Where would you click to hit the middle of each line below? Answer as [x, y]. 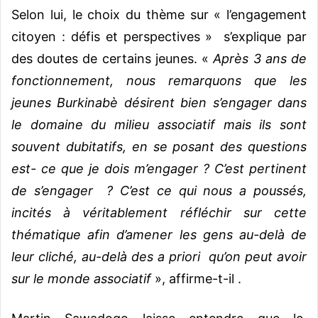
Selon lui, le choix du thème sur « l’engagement [159, 15]
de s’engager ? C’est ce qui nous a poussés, [159, 191]
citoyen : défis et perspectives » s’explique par [159, 37]
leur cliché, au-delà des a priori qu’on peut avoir [159, 257]
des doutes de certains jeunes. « [113, 59]
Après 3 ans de [260, 59]
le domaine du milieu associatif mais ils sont [159, 125]
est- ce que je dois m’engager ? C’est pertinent [159, 169]
